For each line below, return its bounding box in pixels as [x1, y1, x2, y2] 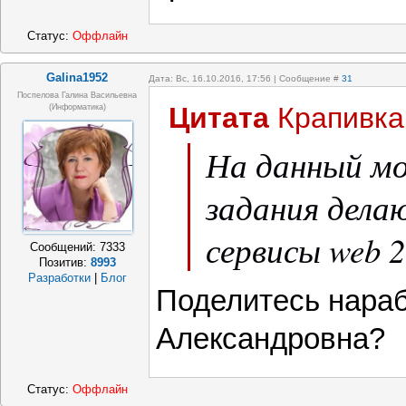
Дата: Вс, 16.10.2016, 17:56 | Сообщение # [149, 73, 342, 83]
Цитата [169, 101, 269, 134]
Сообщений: [30, 240, 100, 255]
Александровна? [156, 323, 385, 355]
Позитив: [39, 256, 91, 270]
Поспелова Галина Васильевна [17, 91, 138, 100]
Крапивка [277, 101, 404, 134]
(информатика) [57, 102, 106, 111]
